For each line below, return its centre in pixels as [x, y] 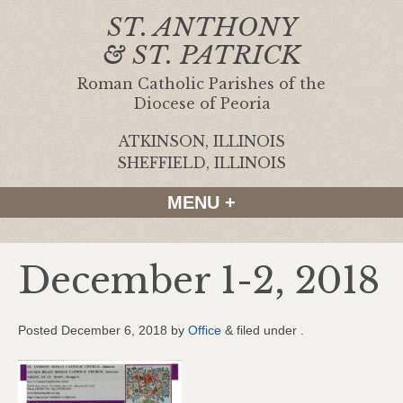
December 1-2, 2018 [199, 281]
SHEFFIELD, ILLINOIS [201, 163]
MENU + [201, 202]
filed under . [269, 330]
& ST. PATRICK [201, 55]
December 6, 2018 [114, 330]
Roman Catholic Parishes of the [201, 84]
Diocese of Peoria [201, 103]
